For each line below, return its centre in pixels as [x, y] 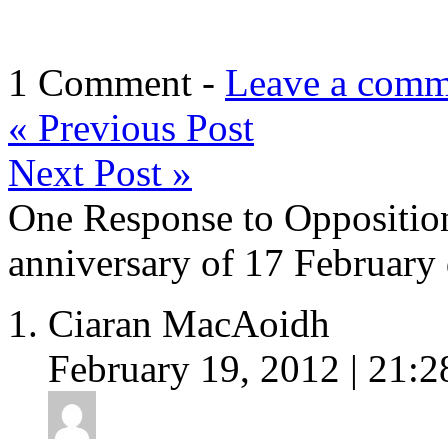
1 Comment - [116, 82]
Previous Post [141, 127]
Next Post [90, 172]
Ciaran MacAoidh [189, 323]
